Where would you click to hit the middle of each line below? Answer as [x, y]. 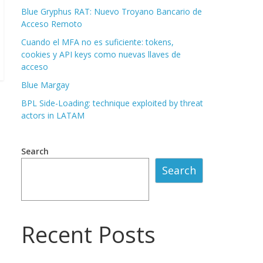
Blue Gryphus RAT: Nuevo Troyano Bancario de [112, 11]
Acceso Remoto [52, 23]
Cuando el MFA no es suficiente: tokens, [97, 42]
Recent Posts [88, 235]
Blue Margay [45, 85]
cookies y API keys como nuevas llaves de [101, 54]
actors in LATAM [53, 115]
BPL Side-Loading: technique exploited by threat [112, 103]
